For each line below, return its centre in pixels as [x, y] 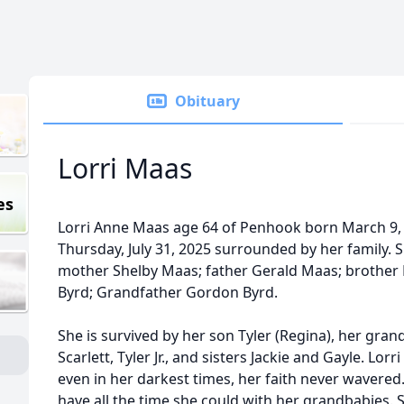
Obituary [207, 101]
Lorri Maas [125, 168]
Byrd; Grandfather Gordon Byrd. [170, 292]
